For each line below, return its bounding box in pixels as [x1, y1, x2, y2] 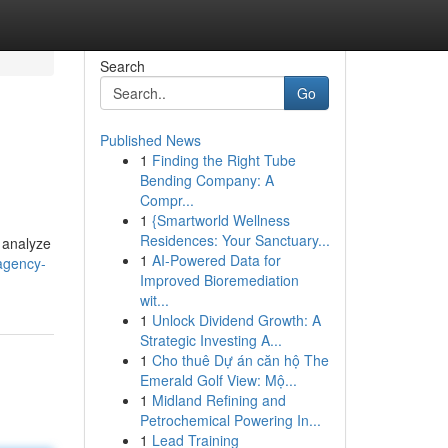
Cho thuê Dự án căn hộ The [151, 350, 329, 370]
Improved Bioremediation [139, 270, 299, 290]
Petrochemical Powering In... [139, 410, 321, 430]
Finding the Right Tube [151, 150, 296, 170]
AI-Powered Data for [151, 250, 281, 270]
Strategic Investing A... [139, 330, 282, 350]
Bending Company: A [139, 170, 274, 190]
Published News [99, 130, 201, 150]
